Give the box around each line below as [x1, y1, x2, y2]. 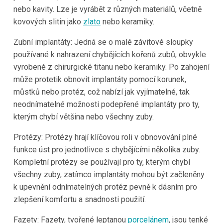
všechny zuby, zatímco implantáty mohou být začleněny [13, 169, 205, 179]
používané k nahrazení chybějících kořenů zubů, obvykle [13, 49, 206, 59]
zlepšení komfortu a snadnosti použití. [13, 194, 146, 204]
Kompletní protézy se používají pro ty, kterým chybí [13, 157, 190, 167]
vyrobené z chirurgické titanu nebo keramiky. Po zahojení [13, 62, 210, 72]
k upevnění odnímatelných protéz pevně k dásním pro [13, 182, 197, 192]
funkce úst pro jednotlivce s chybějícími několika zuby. [13, 144, 200, 154]
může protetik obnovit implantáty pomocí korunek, [13, 74, 186, 84]
